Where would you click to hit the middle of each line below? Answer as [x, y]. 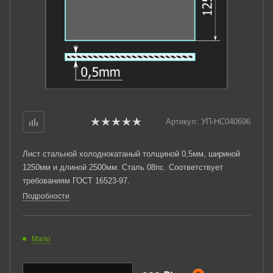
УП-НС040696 [226, 122]
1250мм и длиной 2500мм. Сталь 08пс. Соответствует [123, 167]
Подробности [46, 196]
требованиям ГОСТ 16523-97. [76, 181]
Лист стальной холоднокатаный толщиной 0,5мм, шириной [131, 154]
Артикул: [182, 122]
